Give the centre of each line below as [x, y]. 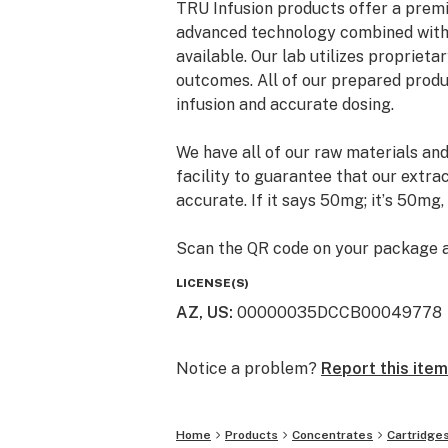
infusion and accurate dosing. [285, 104]
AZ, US [202, 312]
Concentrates [332, 435]
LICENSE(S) [212, 283]
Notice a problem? [246, 368]
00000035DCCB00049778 [339, 312]
